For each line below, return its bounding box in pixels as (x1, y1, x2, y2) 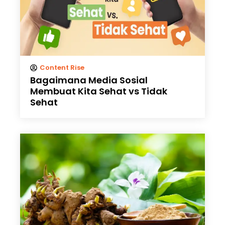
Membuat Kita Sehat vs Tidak (30, 85, 167, 98)
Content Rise (40, 63, 84, 73)
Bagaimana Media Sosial (30, 74, 148, 87)
